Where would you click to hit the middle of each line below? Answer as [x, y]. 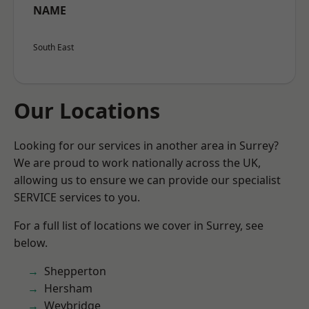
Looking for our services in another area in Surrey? [146, 146]
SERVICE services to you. [77, 197]
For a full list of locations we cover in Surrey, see [139, 226]
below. [31, 243]
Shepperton [75, 271]
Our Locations [87, 110]
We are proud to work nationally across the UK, [137, 163]
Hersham [68, 288]
